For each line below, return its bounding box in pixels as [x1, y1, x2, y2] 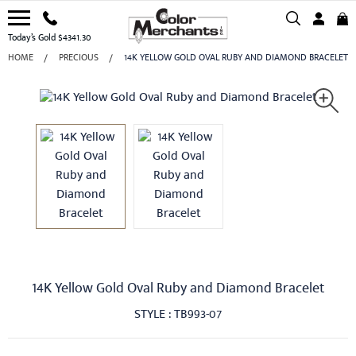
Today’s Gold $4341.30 [8, 32, 91, 46]
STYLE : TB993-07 [134, 306, 222, 326]
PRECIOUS [59, 52, 99, 66]
